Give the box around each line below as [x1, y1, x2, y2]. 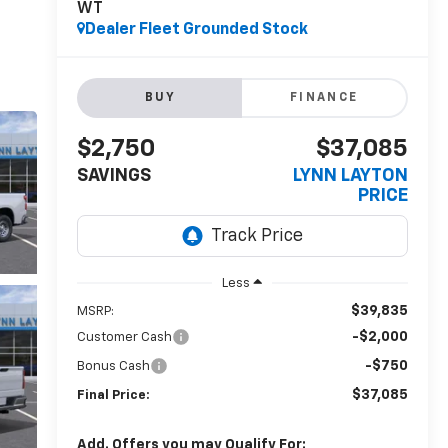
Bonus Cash [76, 360, 150, 374]
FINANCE [289, 92, 359, 105]
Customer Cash [76, 331, 172, 345]
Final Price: [76, 389, 150, 403]
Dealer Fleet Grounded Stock [84, 22, 308, 39]
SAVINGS [76, 167, 151, 186]
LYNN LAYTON [293, 167, 408, 186]
